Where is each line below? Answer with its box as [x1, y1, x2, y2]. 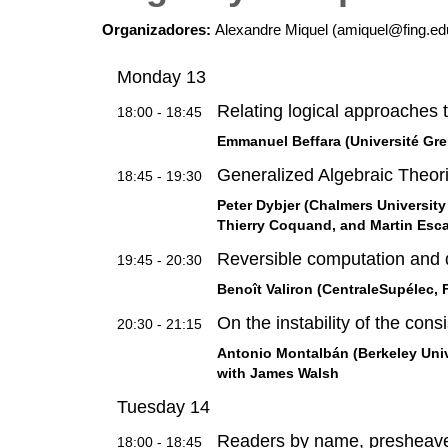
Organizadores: [102, 20, 215, 38]
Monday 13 [117, 66, 206, 87]
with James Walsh [217, 364, 339, 381]
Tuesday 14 [117, 396, 210, 417]
